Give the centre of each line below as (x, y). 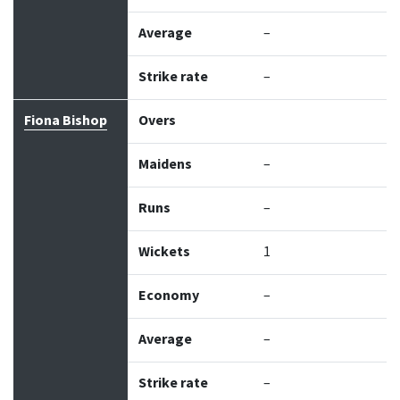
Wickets (164, 252)
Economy (169, 296)
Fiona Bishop (66, 121)
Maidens (165, 164)
